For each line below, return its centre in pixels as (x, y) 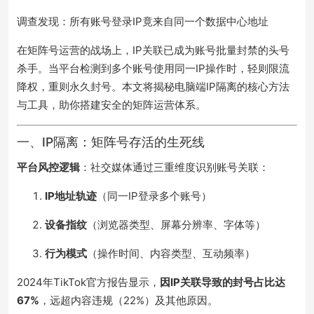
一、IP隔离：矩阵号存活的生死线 (111, 142)
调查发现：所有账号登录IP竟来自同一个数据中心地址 (143, 21)
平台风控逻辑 (48, 168)
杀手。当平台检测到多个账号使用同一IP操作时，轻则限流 (153, 68)
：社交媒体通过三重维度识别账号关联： (175, 168)
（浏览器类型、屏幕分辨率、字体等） (176, 225)
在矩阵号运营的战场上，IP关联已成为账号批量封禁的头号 (153, 50)
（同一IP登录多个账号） (154, 196)
